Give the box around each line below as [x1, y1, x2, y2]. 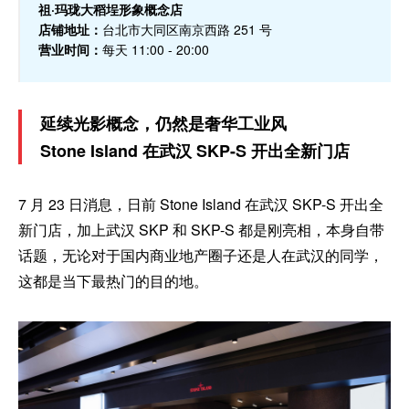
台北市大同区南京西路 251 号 [102, 20, 272, 38]
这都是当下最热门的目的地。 [18, 270, 208, 291]
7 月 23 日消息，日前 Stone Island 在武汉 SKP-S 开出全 [18, 194, 383, 215]
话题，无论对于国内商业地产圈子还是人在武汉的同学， [18, 245, 383, 266]
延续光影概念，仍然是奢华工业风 [40, 111, 287, 135]
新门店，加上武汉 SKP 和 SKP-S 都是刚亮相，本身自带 [18, 219, 384, 240]
